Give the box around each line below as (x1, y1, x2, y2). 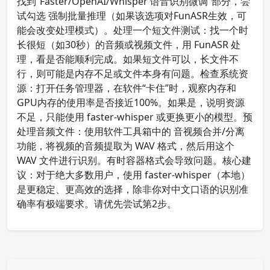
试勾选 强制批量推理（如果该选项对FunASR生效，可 (17, 9, 246, 22)
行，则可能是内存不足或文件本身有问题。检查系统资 (17, 67, 248, 80)
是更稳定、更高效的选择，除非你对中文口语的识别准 (17, 183, 248, 196)
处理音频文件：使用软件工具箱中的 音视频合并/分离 (17, 125, 245, 138)
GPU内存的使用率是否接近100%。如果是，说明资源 (17, 96, 245, 109)
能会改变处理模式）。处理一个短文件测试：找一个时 (17, 24, 248, 37)
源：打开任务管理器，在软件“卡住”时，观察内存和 (17, 81, 236, 95)
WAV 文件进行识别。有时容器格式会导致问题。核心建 (17, 154, 251, 167)
